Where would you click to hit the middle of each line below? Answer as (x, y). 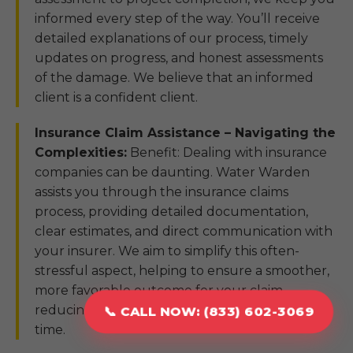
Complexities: (81, 152)
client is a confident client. (116, 97)
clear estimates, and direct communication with (184, 231)
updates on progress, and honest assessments (179, 58)
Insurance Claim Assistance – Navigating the (185, 133)
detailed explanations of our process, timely (171, 38)
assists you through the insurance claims (162, 192)
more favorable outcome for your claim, (160, 290)
